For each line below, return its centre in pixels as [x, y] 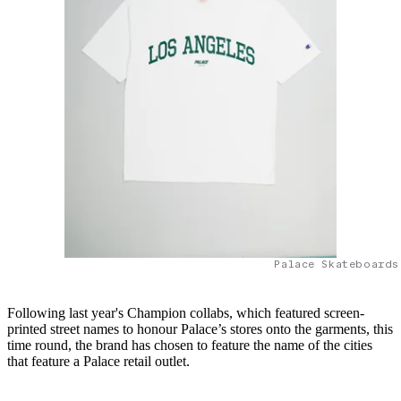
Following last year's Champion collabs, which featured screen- [186, 312]
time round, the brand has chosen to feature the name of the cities [190, 345]
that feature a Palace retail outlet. [100, 361]
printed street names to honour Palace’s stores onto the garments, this [200, 328]
